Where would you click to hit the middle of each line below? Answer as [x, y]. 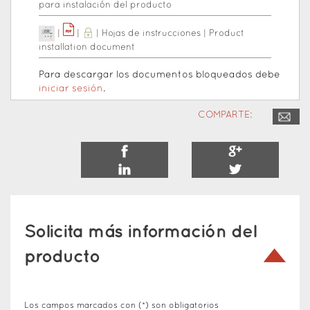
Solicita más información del [140, 231]
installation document [87, 47]
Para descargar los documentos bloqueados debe [159, 75]
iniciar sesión [71, 89]
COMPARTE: [225, 115]
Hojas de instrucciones [151, 34]
